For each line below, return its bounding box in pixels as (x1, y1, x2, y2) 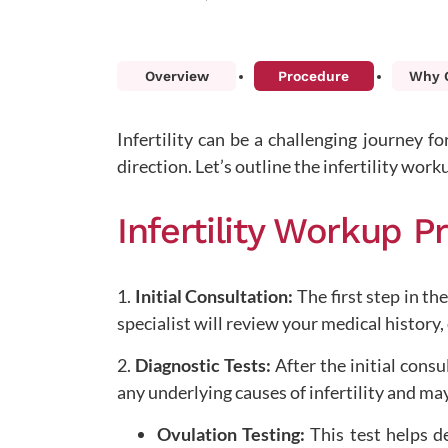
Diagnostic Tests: (135, 353, 271, 376)
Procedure (278, 67, 350, 84)
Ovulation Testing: (157, 422, 306, 445)
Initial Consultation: (134, 284, 294, 307)
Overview (144, 67, 209, 84)
